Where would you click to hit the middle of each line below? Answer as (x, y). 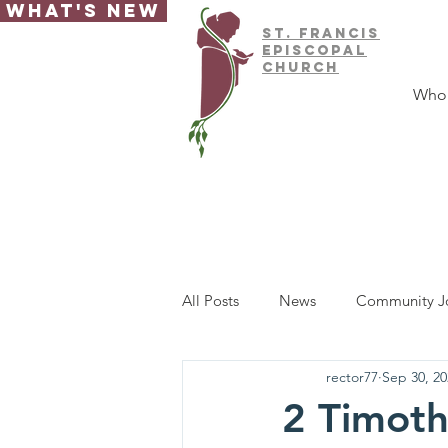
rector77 (352, 376)
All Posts (210, 300)
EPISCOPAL (314, 50)
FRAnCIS (339, 33)
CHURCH (300, 67)
